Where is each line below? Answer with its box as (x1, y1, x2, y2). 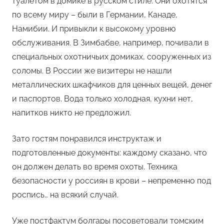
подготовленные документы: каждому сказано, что (12, 148, 207, 158)
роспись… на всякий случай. (12, 190, 118, 200)
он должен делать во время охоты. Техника (12, 162, 177, 172)
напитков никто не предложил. (12, 108, 131, 118)
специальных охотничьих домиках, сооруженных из (12, 52, 211, 62)
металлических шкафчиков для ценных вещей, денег (12, 80, 212, 90)
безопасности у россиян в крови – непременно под (12, 176, 211, 186)
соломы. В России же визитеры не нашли (12, 66, 172, 76)
